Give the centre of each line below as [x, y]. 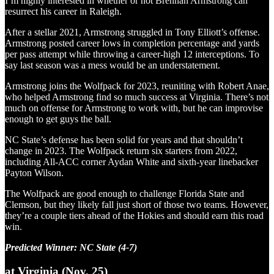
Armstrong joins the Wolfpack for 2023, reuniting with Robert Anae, [137, 86]
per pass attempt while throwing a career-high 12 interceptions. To [132, 54]
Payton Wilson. [34, 173]
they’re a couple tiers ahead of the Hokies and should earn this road [134, 216]
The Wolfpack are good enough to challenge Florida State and [124, 194]
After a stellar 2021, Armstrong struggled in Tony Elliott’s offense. [132, 32]
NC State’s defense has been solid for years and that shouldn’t [124, 140]
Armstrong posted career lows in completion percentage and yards [132, 43]
